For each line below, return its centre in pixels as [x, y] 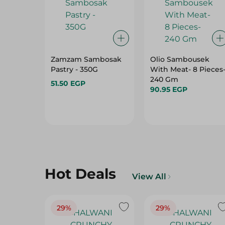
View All [149, 177]
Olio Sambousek [180, 59]
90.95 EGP [168, 89]
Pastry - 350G [74, 69]
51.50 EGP [68, 83]
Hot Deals [80, 174]
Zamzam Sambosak [86, 59]
